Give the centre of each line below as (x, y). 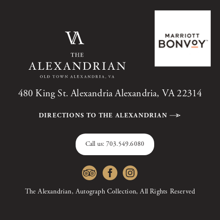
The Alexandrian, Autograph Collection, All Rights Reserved (110, 192)
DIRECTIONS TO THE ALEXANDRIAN (103, 116)
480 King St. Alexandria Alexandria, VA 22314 (110, 94)
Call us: (96, 144)
